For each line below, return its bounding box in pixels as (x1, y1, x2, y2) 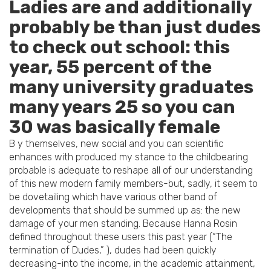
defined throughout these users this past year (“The (9, 231, 232, 243)
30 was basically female (9, 116, 220, 139)
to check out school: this (9, 36, 230, 59)
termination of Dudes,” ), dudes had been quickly (9, 244, 217, 256)
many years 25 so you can (9, 96, 235, 119)
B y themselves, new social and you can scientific (9, 138, 224, 150)
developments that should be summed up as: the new (9, 204, 241, 217)
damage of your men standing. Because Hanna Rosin (9, 218, 237, 230)
